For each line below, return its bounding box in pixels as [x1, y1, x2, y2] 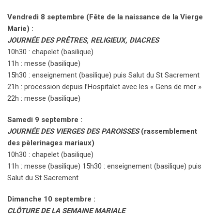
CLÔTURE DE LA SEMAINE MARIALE [7, 206, 125, 216]
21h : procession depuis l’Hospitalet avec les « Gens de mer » [7, 82, 201, 92]
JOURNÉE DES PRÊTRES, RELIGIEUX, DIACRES [7, 36, 159, 45]
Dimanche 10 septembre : [7, 195, 95, 204]
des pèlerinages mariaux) [7, 139, 94, 148]
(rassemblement [139, 127, 197, 136]
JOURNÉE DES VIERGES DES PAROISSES [7, 127, 139, 136]
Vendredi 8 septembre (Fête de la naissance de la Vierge [7, 13, 203, 22]
